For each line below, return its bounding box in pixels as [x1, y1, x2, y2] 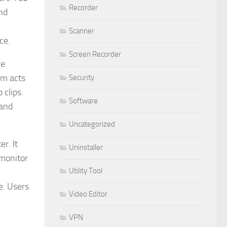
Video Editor [69, 189, 107, 199]
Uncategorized [69, 119, 115, 129]
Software [69, 96, 98, 105]
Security [69, 72, 94, 82]
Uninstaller [69, 142, 103, 152]
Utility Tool [69, 166, 102, 175]
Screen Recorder [69, 49, 121, 59]
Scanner [69, 26, 94, 35]
